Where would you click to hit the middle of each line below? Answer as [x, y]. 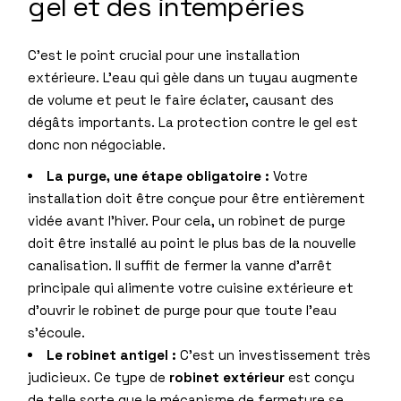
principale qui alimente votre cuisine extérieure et [191, 287]
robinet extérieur [227, 377]
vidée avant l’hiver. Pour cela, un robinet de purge [187, 220]
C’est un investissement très [274, 354]
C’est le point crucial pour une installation [164, 55]
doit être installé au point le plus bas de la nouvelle [192, 243]
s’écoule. [57, 332]
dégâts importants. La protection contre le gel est [193, 122]
